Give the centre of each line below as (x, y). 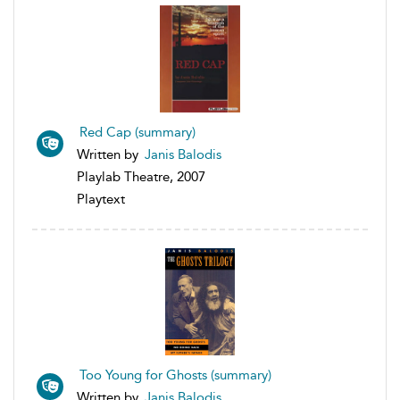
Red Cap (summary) (137, 132)
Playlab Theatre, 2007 (141, 176)
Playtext (101, 199)
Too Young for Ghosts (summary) (175, 375)
